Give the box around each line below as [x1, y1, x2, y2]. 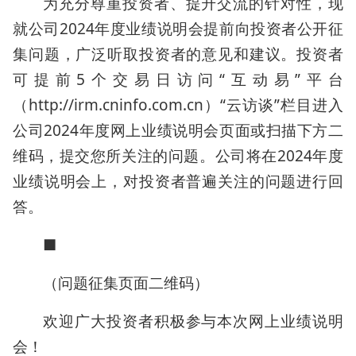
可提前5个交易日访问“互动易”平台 [13, 69, 343, 90]
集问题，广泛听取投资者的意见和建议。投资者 [13, 44, 343, 64]
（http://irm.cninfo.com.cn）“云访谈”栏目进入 [13, 95, 343, 115]
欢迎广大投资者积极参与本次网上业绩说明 [43, 311, 343, 331]
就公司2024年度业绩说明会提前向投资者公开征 [13, 18, 343, 39]
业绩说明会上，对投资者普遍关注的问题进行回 [13, 171, 343, 192]
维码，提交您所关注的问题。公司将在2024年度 [13, 145, 343, 166]
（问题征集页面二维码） [43, 273, 209, 293]
